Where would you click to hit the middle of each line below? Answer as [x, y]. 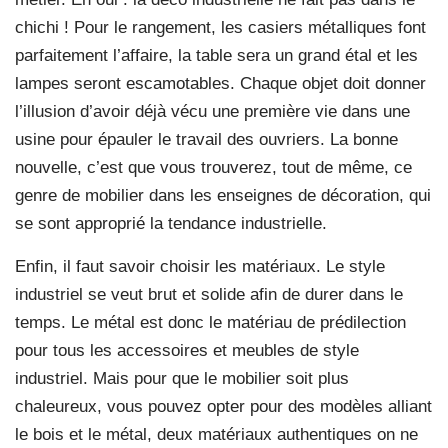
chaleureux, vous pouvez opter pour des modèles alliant [223, 407]
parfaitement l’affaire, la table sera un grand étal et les [216, 56]
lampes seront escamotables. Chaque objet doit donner [220, 84]
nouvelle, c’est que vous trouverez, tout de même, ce [213, 168]
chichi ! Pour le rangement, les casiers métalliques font [220, 28]
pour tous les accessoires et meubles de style [187, 351]
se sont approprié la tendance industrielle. [171, 224]
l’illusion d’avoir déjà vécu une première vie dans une [212, 112]
